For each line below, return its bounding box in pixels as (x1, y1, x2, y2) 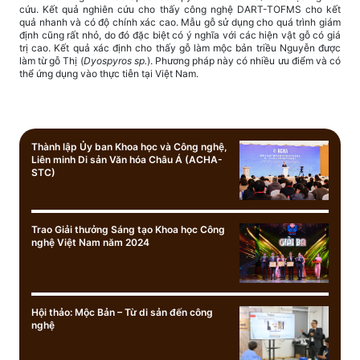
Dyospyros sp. (83, 54, 147, 67)
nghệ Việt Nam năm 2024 (31, 235, 149, 248)
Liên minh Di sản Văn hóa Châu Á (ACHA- (31, 153, 223, 166)
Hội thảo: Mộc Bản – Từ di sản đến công (31, 305, 213, 318)
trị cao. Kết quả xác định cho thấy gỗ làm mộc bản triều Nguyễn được (19, 41, 341, 54)
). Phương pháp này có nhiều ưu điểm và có (146, 54, 342, 67)
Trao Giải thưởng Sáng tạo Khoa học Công (31, 223, 225, 235)
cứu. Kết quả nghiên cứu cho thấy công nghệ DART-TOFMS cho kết (19, 2, 341, 15)
